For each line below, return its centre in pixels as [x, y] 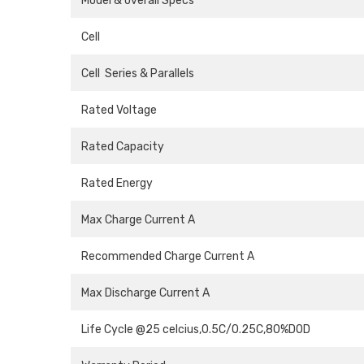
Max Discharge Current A [145, 293]
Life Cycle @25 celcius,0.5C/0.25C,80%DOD [196, 330]
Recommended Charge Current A [168, 257]
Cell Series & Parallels [138, 74]
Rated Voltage [119, 110]
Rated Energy [117, 184]
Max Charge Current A [138, 220]
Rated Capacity [123, 147]
